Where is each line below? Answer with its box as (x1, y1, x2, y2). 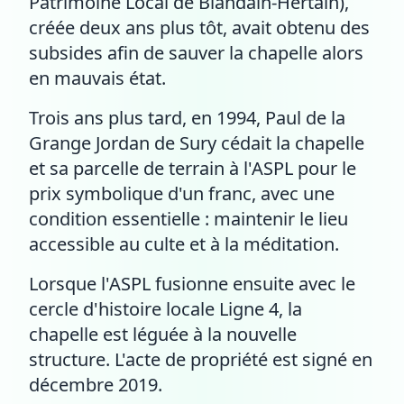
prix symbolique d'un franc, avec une (29, 181, 335, 206)
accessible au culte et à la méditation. (29, 232, 339, 256)
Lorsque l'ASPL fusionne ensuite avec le (29, 271, 355, 296)
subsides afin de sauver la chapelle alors (29, 41, 363, 65)
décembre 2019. (29, 372, 162, 397)
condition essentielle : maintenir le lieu (29, 207, 348, 231)
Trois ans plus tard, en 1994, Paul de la (29, 106, 345, 130)
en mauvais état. (29, 66, 166, 90)
